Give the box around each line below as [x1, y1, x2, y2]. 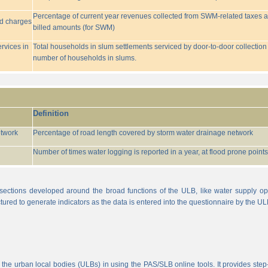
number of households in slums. [32, 54, 136, 62]
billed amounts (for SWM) [32, 23, 115, 32]
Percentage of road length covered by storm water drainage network [32, 129, 253, 137]
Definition [32, 109, 69, 118]
